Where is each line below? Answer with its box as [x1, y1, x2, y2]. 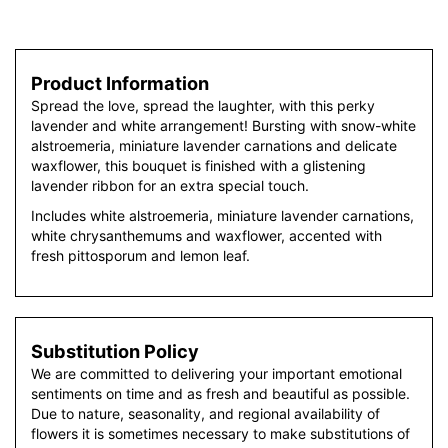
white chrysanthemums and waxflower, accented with [31, 227, 382, 244]
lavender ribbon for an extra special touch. [31, 177, 309, 194]
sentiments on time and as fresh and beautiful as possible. [31, 385, 410, 402]
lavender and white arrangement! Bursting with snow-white [31, 117, 416, 134]
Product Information [31, 72, 209, 94]
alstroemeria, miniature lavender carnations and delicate [31, 137, 397, 154]
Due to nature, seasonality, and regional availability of [31, 405, 380, 422]
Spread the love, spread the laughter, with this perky [31, 97, 375, 114]
